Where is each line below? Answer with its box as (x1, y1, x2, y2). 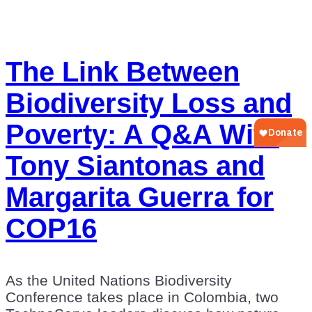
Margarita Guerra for (6, 181, 274, 212)
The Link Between (6, 56, 240, 87)
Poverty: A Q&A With (6, 118, 279, 150)
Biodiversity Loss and (6, 87, 292, 118)
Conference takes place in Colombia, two (6, 288, 279, 305)
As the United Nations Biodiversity (6, 272, 232, 288)
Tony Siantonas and (6, 150, 265, 181)
